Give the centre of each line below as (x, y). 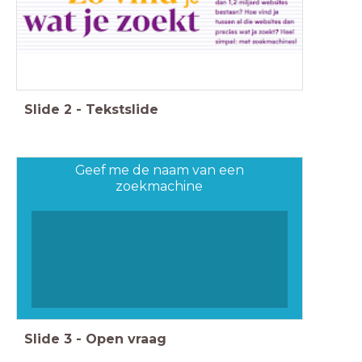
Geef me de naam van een (159, 170)
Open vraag (126, 339)
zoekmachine (160, 186)
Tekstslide (122, 109)
